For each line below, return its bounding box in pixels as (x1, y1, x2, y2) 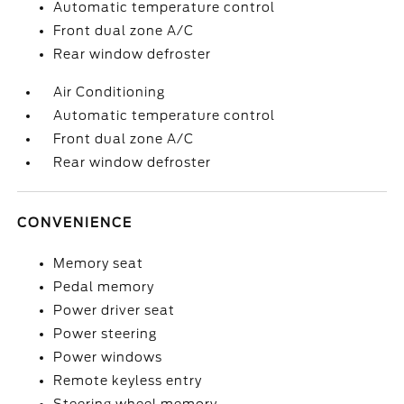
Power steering (53, 326, 158, 341)
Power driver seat (53, 303, 176, 317)
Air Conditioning (53, 85, 166, 99)
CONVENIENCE (17, 216, 133, 230)
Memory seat (53, 256, 144, 271)
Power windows (53, 350, 163, 364)
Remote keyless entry (53, 373, 203, 388)
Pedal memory (53, 280, 155, 294)
